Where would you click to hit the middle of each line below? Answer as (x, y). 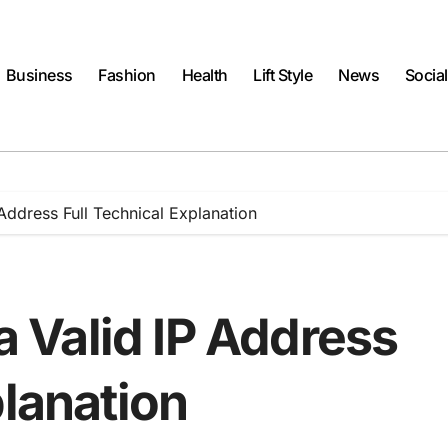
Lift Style (283, 75)
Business (39, 75)
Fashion (127, 75)
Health (204, 75)
